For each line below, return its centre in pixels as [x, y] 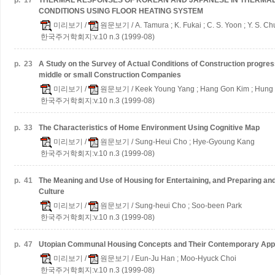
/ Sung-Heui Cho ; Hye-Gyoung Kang [192, 142]
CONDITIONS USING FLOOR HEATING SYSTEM [121, 11]
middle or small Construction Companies [110, 75]
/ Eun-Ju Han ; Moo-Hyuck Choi [183, 258]
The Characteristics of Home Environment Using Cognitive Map [149, 128]
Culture [52, 192]
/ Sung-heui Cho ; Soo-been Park [186, 206]
